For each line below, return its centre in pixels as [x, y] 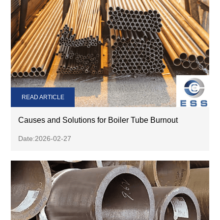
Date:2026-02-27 [45, 139]
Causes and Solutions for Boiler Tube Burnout [98, 120]
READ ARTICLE [43, 97]
